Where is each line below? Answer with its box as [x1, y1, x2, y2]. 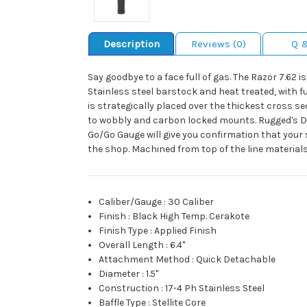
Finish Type [99, 225, 149, 237]
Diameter [99, 268, 140, 280]
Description [103, 38, 160, 51]
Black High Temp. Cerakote [132, 210, 250, 223]
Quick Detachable [196, 254, 276, 266]
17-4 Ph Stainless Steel [165, 282, 265, 295]
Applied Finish [154, 225, 217, 237]
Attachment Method [99, 254, 191, 266]
